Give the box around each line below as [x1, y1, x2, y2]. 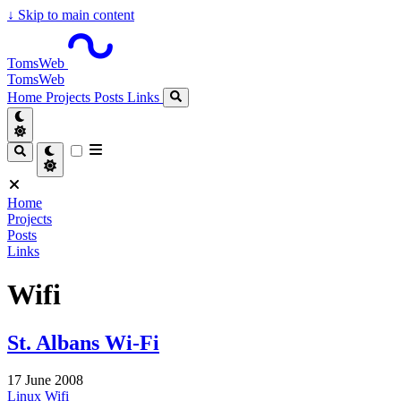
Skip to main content [14, 7, 134, 22]
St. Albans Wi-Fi [7, 330, 159, 354]
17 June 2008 [7, 372, 83, 388]
